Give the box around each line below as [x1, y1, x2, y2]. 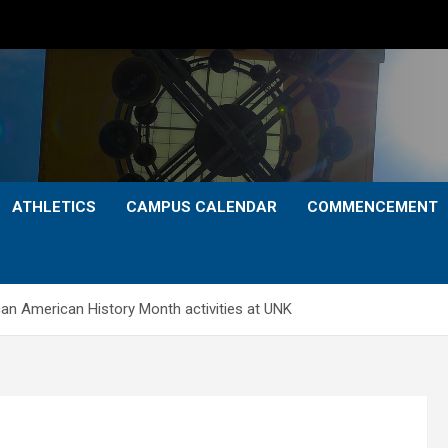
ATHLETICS [12, 198, 96, 216]
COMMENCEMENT [307, 198, 438, 216]
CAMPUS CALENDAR [126, 198, 277, 216]
